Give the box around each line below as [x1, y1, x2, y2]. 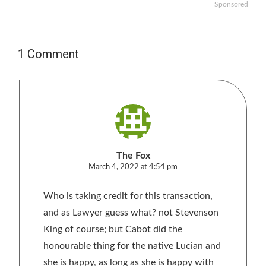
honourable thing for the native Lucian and [43, 241, 221, 251]
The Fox [116, 151, 150, 161]
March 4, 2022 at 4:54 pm [88, 163, 178, 172]
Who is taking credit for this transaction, [43, 191, 213, 201]
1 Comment [18, 47, 79, 62]
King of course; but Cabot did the [43, 224, 182, 235]
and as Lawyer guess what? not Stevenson [43, 208, 218, 218]
